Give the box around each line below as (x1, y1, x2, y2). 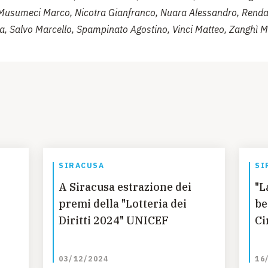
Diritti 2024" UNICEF (59, 214, 169, 228)
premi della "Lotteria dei (59, 197, 187, 211)
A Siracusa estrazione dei (59, 180, 191, 194)
